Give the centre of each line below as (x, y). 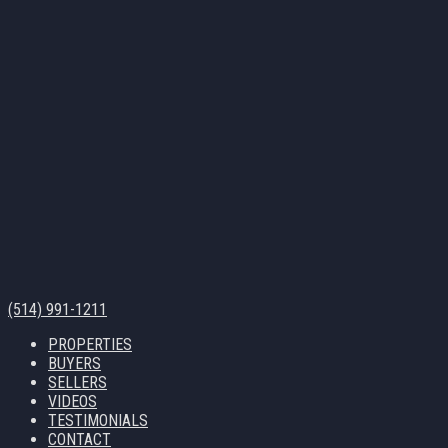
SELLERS (77, 382)
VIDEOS (72, 401)
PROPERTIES (90, 344)
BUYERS (74, 363)
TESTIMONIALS (98, 420)
